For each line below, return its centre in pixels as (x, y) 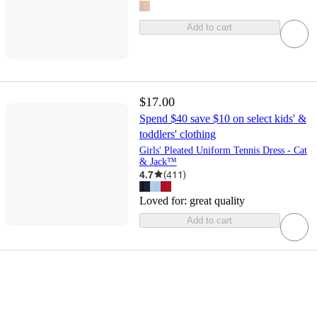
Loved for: (164, 200)
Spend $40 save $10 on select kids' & (223, 118)
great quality (217, 200)
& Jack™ (158, 161)
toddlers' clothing (177, 134)
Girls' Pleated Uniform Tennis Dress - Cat (223, 150)
